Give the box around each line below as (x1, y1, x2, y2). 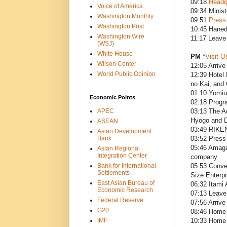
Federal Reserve (97, 196, 143, 204)
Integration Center (97, 152, 147, 159)
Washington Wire (97, 32, 144, 40)
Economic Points (89, 94, 135, 100)
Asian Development (97, 127, 152, 135)
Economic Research (97, 186, 153, 194)
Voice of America (97, 2, 143, 10)
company (190, 153, 217, 161)
